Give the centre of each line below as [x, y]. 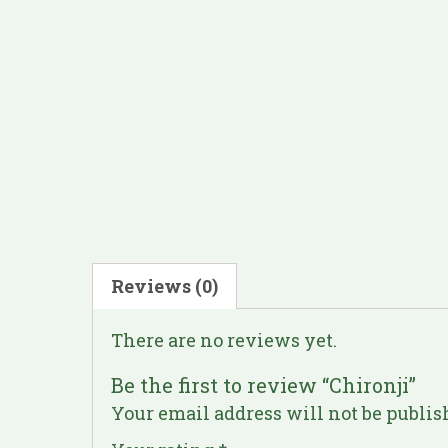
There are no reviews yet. [224, 339]
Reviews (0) [164, 285]
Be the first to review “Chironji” [263, 384]
